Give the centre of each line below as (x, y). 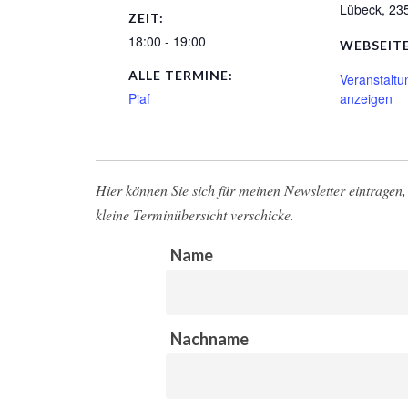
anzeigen (366, 98)
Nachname (209, 339)
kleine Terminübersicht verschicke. (195, 214)
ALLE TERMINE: (181, 75)
